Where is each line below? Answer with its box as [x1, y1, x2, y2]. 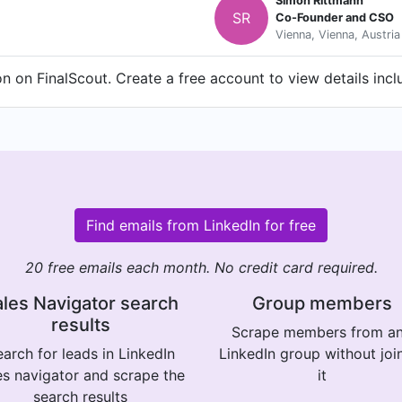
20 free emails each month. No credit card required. [24, 258, 378, 276]
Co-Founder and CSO [275, 11, 394, 25]
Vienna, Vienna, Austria [275, 28, 400, 42]
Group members [251, 292, 392, 314]
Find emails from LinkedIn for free [86, 215, 316, 234]
